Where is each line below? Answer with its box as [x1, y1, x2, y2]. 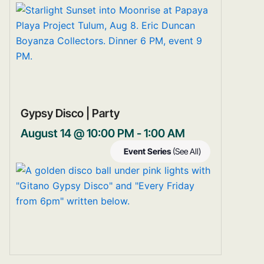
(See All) [173, 146, 201, 157]
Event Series [124, 146, 173, 157]
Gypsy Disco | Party [21, 106, 120, 121]
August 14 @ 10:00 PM [21, 126, 134, 141]
